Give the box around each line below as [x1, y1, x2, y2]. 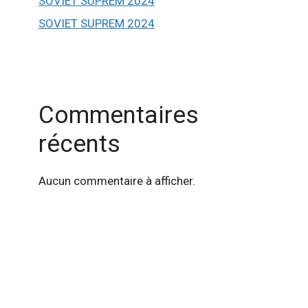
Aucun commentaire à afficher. [38, 174, 195, 188]
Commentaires [38, 101, 199, 130]
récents [38, 130, 120, 159]
